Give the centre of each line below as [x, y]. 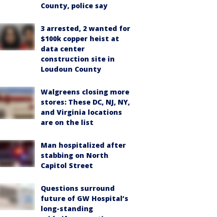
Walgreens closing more [85, 92]
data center [63, 49]
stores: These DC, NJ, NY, [85, 102]
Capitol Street [67, 165]
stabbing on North [75, 155]
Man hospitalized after [83, 145]
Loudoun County [71, 69]
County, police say [74, 6]
